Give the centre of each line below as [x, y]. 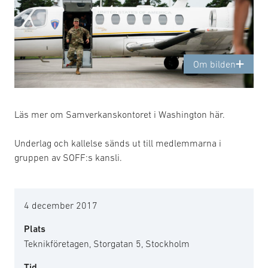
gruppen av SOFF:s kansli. [68, 157]
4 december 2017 [61, 205]
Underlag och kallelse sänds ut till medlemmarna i [118, 143]
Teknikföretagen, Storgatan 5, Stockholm [107, 243]
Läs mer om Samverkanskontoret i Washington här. [120, 114]
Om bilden [214, 64]
